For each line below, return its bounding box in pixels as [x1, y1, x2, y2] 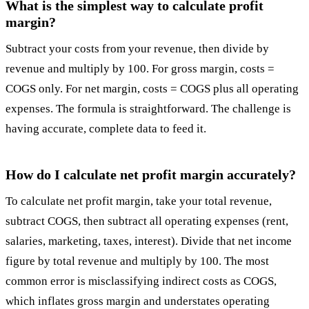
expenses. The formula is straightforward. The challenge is [6, 102, 291, 116]
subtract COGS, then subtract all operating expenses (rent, [6, 215, 288, 228]
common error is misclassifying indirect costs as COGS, [6, 275, 277, 288]
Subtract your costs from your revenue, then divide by [6, 42, 269, 56]
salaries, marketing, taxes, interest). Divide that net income [6, 235, 292, 248]
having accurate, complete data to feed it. [6, 122, 206, 136]
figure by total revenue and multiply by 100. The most [6, 255, 269, 268]
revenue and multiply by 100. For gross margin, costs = [6, 62, 275, 76]
